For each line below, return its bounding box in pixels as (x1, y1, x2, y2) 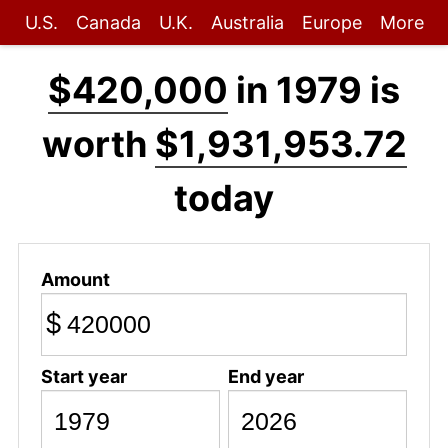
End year (227, 365, 304, 387)
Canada (75, 12, 141, 33)
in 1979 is (228, 68, 400, 112)
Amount (40, 268, 110, 290)
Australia (210, 12, 284, 33)
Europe (301, 12, 362, 33)
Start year (40, 365, 127, 387)
